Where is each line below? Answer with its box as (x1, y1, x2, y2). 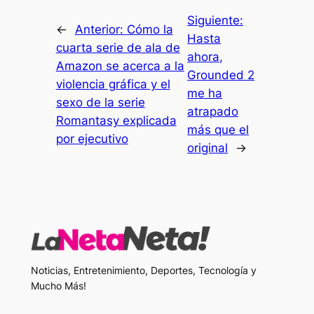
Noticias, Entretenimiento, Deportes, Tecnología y (30, 264, 257, 277)
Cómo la (126, 22, 173, 37)
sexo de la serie (55, 95, 145, 110)
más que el (187, 123, 250, 137)
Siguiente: (187, 13, 244, 28)
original (187, 141, 228, 156)
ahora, (187, 50, 224, 64)
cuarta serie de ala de (55, 41, 180, 55)
